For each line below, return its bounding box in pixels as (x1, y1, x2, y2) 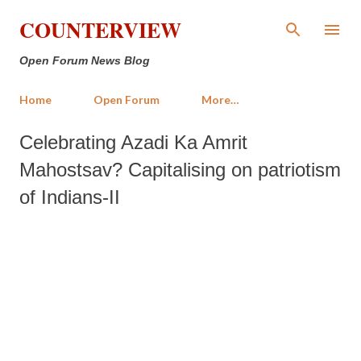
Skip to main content (133, 12, 228, 27)
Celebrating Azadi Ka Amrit (19, 131, 247, 153)
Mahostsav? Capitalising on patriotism (19, 159, 341, 180)
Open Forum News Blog (19, 54, 150, 67)
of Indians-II (19, 186, 120, 208)
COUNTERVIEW (19, 15, 181, 45)
